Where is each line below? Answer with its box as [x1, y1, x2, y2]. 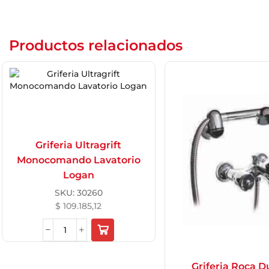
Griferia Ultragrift [35, 139, 122, 151]
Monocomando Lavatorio [16, 154, 141, 166]
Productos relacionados [9, 37, 183, 55]
